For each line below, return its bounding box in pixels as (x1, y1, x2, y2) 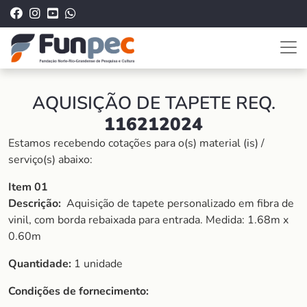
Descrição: (8, 196, 66, 211)
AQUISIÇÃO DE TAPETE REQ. (32, 91, 275, 115)
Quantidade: (8, 256, 71, 271)
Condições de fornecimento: (8, 284, 149, 299)
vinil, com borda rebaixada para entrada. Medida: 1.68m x (8, 212, 288, 228)
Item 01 (8, 180, 48, 195)
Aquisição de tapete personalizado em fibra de (66, 196, 294, 211)
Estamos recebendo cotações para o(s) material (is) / (8, 136, 265, 151)
